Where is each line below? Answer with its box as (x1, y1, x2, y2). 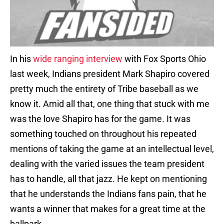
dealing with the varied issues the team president (10, 158, 204, 169)
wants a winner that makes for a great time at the (10, 203, 205, 214)
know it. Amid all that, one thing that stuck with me (10, 98, 209, 109)
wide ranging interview (33, 53, 122, 64)
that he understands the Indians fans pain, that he (10, 188, 206, 199)
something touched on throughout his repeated (10, 128, 196, 139)
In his (10, 53, 33, 64)
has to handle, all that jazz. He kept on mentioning (10, 173, 207, 184)
